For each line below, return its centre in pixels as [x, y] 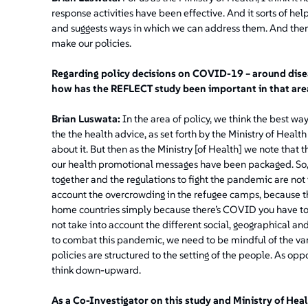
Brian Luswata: [86, 118]
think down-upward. [96, 269]
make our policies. [91, 43]
